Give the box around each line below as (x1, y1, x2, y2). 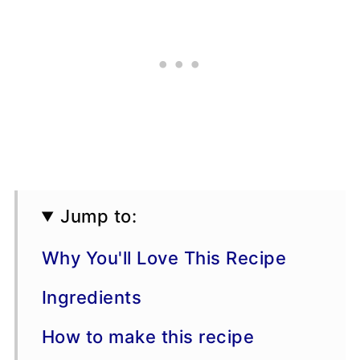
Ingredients (41, 287, 142, 309)
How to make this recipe (41, 326, 255, 348)
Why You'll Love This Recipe (41, 247, 287, 269)
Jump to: (60, 206, 137, 227)
